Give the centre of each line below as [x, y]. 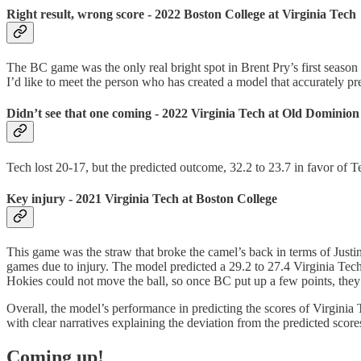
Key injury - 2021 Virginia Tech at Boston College [142, 198]
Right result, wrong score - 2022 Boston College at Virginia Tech [181, 14]
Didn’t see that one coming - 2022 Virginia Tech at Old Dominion [183, 114]
